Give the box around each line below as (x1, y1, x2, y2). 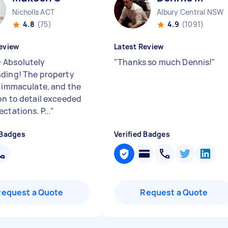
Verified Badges (114, 129, 170, 139)
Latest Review (114, 42, 164, 51)
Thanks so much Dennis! (118, 56, 212, 68)
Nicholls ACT (12, 7, 54, 17)
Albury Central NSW (157, 7, 224, 17)
